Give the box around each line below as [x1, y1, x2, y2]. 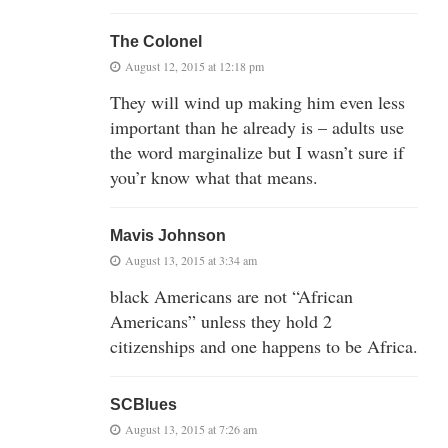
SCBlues [110, 395, 177, 413]
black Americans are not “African [110, 283, 353, 308]
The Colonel [110, 32, 202, 50]
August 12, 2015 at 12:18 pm [125, 57, 264, 74]
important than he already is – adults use [110, 114, 404, 139]
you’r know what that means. [110, 164, 318, 189]
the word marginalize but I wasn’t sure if [110, 139, 404, 164]
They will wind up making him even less [110, 89, 405, 114]
